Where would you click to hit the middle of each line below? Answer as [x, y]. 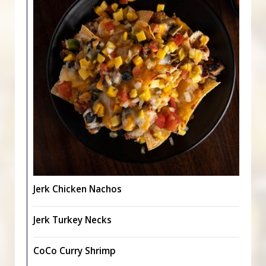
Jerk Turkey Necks [72, 220]
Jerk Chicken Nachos [77, 189]
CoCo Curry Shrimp [75, 251]
